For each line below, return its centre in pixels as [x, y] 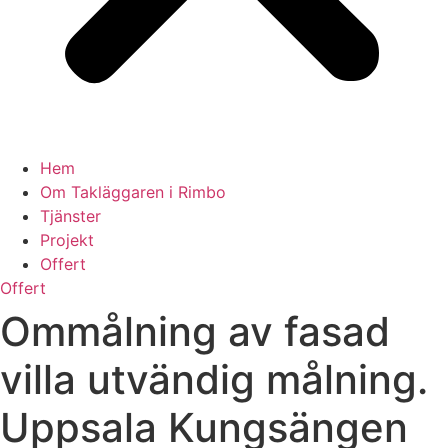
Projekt [67, 240]
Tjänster [70, 216]
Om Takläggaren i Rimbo [133, 192]
